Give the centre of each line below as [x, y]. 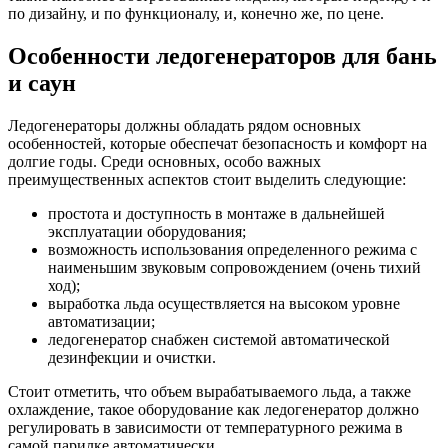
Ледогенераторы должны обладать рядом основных [184, 125]
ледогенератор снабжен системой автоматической [219, 339]
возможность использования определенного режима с [232, 249]
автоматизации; [101, 321]
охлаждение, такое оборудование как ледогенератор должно [213, 409]
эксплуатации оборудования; [147, 231]
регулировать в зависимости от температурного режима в [205, 427]
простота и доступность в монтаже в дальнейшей [216, 213]
